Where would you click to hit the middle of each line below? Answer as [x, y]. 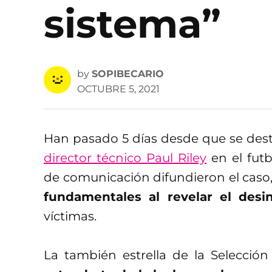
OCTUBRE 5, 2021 [118, 89]
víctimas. [70, 216]
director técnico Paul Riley [125, 158]
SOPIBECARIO [128, 73]
